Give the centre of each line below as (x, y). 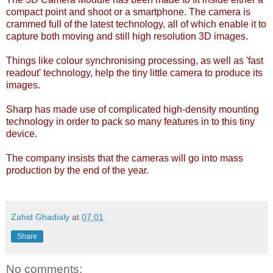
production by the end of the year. (77, 170)
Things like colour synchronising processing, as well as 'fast (135, 60)
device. (22, 133)
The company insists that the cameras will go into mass (125, 158)
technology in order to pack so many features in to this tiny (130, 121)
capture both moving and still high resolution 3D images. (127, 36)
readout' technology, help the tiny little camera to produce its (134, 73)
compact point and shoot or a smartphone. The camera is (128, 12)
